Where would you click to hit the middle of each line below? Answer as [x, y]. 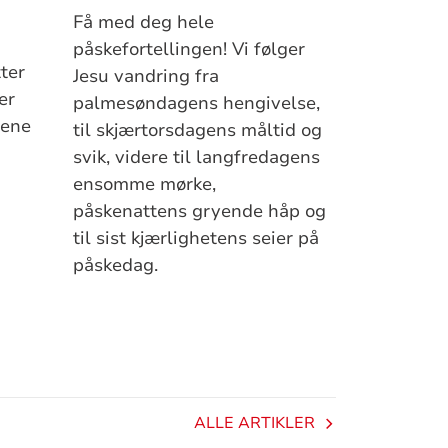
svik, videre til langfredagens [196, 157]
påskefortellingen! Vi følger [188, 49]
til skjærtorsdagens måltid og [197, 130]
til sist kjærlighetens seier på [195, 238]
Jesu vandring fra [145, 76]
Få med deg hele [143, 22]
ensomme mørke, [144, 184]
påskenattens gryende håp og [199, 211]
